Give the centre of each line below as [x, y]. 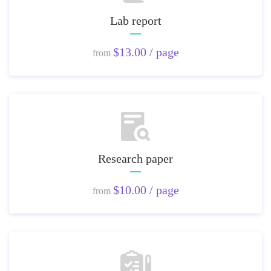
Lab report [135, 21]
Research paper [135, 158]
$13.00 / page [146, 52]
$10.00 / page [146, 190]
